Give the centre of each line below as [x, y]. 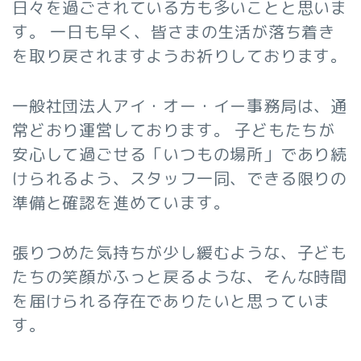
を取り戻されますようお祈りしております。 [180, 56]
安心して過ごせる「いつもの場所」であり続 [180, 154]
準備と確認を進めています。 [121, 203]
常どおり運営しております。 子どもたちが [174, 130]
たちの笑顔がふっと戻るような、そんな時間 [180, 277]
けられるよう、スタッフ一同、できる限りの [180, 178]
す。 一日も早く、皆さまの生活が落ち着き [174, 32]
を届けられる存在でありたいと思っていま [172, 301]
